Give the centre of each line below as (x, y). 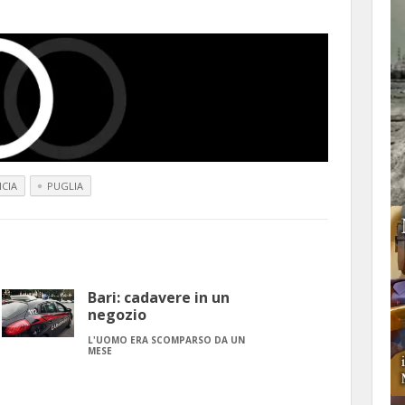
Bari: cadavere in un (159, 297)
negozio (117, 314)
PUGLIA (65, 185)
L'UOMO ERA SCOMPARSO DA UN (166, 339)
